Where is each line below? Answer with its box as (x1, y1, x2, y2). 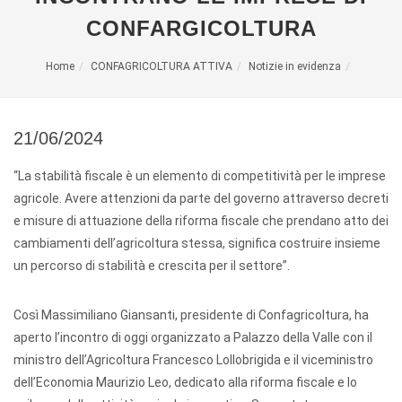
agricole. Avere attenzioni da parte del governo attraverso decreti (13, 191, 389, 205)
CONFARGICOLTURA (85, 16, 317, 40)
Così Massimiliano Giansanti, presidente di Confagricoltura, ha (13, 308, 369, 322)
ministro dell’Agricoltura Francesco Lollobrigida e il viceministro (13, 353, 373, 367)
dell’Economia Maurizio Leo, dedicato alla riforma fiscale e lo (13, 375, 357, 389)
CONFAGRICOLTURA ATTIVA (90, 60, 232, 73)
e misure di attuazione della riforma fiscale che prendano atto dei (13, 214, 389, 228)
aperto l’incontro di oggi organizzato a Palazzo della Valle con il (13, 330, 372, 345)
